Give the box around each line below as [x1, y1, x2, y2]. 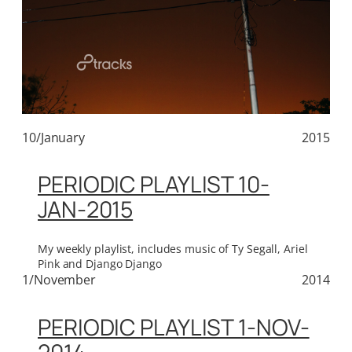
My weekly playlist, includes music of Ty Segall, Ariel [38, 240, 308, 256]
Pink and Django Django [38, 255, 162, 271]
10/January [22, 128, 85, 146]
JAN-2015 [38, 194, 134, 225]
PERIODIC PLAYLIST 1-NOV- [38, 311, 310, 343]
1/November [22, 270, 96, 288]
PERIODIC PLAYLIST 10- [38, 169, 269, 200]
